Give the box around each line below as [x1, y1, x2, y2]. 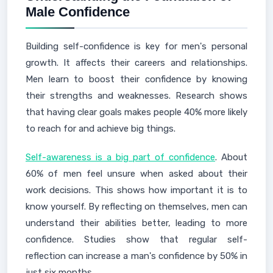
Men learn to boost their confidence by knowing [26, 74, 247, 85]
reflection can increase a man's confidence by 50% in [26, 250, 247, 261]
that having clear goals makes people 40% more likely [26, 107, 247, 118]
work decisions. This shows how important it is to [26, 185, 247, 196]
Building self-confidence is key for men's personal [26, 41, 247, 52]
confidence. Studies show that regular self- [26, 234, 247, 245]
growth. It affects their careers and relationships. [26, 57, 247, 68]
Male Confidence [26, 4, 130, 19]
